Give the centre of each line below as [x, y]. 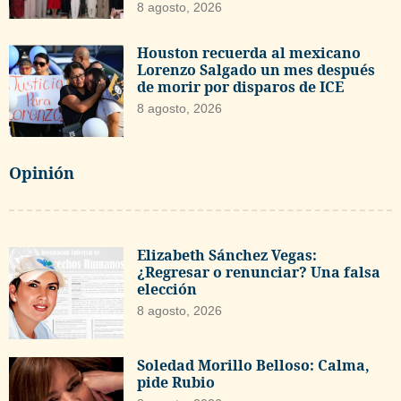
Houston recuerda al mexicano [249, 53]
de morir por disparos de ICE [241, 87]
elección [167, 289]
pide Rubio [176, 382]
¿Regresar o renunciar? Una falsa [259, 272]
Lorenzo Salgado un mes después [256, 70]
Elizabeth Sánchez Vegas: [227, 255]
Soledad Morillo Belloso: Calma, [254, 365]
